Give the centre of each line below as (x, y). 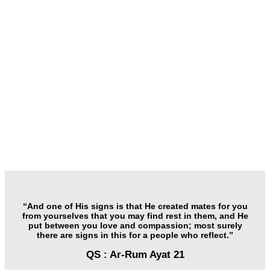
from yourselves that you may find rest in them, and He (135, 216)
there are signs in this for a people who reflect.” (135, 235)
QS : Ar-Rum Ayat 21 (135, 254)
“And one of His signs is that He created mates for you (135, 206)
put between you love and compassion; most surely (135, 226)
